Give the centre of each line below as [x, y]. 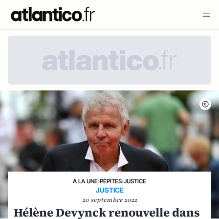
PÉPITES [111, 181]
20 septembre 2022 [109, 200]
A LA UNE [85, 181]
